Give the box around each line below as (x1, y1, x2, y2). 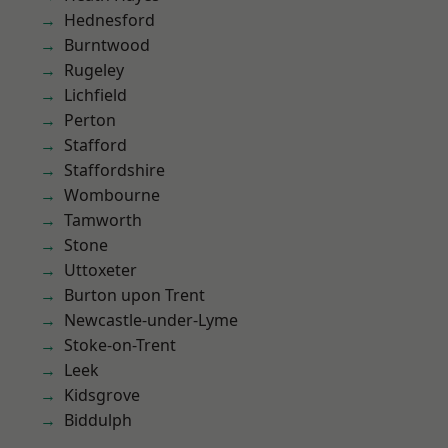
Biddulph (64, 409, 132, 431)
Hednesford (64, 9, 155, 31)
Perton (64, 109, 116, 131)
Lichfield (64, 84, 127, 106)
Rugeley (64, 59, 124, 81)
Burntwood (64, 34, 150, 56)
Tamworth (64, 209, 142, 231)
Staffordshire (64, 159, 165, 181)
